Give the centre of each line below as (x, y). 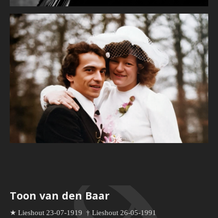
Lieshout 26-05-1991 (124, 213)
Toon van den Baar (60, 196)
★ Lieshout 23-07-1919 (46, 213)
